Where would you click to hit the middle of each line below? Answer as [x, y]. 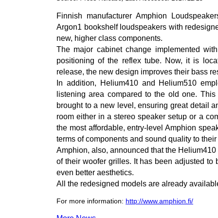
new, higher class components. [109, 38]
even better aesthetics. [95, 173]
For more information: [91, 201]
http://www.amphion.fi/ [159, 201]
